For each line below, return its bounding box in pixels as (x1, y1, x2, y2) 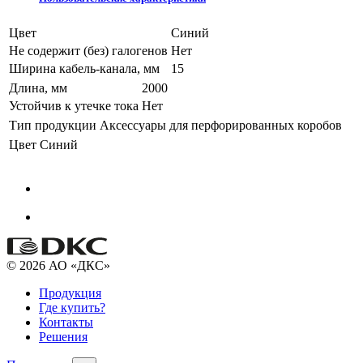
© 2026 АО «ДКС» (6, 258, 110, 272)
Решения (39, 329, 88, 344)
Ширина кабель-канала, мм (9, 61, 160, 75)
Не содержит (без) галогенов (9, 43, 168, 58)
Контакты (39, 314, 93, 329)
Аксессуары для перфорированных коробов (100, 117, 342, 132)
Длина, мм (9, 80, 67, 95)
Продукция (39, 285, 101, 300)
